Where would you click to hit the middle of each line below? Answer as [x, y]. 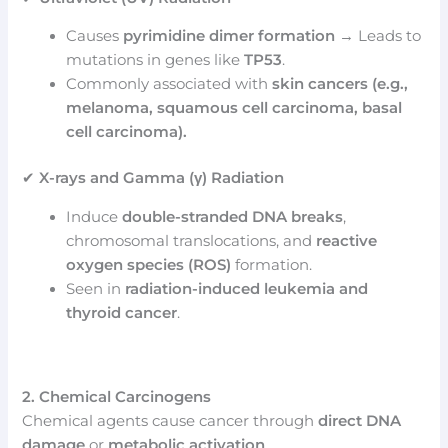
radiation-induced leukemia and [247, 288]
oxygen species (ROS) [149, 264]
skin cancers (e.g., [340, 84]
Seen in [96, 288]
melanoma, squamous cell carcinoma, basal [234, 108]
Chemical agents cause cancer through [170, 421]
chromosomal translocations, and [191, 240]
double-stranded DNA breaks [233, 216]
